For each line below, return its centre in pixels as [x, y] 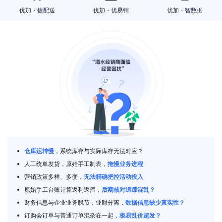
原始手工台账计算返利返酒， [63, 190]
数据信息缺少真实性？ [155, 202]
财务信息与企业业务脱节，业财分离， [75, 202]
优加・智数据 [185, 10]
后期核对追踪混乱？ [128, 190]
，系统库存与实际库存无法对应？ [99, 151]
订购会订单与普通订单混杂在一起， [72, 215]
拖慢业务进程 [125, 164]
